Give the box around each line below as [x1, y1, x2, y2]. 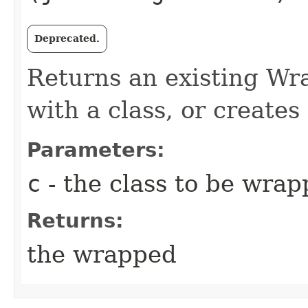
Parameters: [27, 138, 165, 162]
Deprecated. [34, 33, 100, 44]
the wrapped [27, 241, 177, 268]
